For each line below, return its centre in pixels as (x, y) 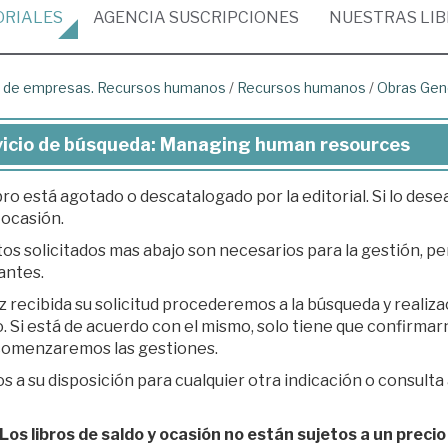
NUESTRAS (374, 17)
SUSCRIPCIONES (232, 17)
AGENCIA (129, 17)
